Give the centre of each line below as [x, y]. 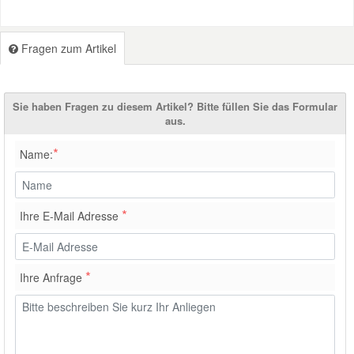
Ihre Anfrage [53, 277]
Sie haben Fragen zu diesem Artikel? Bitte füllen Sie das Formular [175, 106]
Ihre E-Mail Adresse [71, 215]
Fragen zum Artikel [67, 48]
